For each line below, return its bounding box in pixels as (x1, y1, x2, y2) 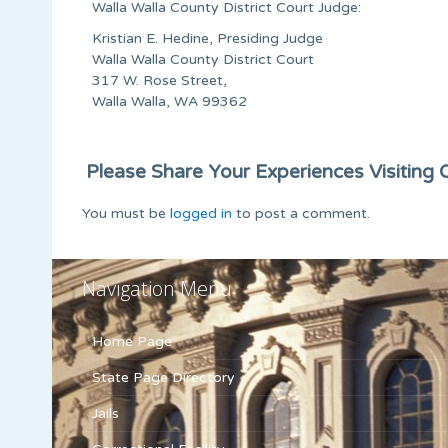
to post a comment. (232, 204, 370, 222)
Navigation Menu (82, 274, 232, 302)
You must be (82, 204, 170, 222)
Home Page (92, 332, 172, 350)
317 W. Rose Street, (92, 71, 227, 89)
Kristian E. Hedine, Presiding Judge (92, 29, 323, 47)
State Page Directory (92, 368, 235, 386)
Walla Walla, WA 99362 (92, 92, 247, 110)
